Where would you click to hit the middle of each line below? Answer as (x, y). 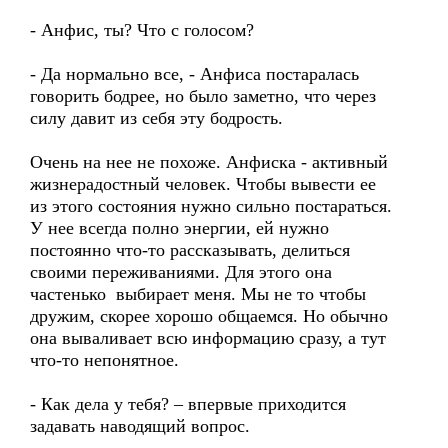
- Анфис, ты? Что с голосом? (142, 30)
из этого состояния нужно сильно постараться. (211, 206)
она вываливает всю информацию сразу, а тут (208, 338)
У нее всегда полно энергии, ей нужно (179, 228)
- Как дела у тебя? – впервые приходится (188, 404)
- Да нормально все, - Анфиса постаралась (194, 74)
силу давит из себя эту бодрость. (156, 118)
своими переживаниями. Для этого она (181, 272)
